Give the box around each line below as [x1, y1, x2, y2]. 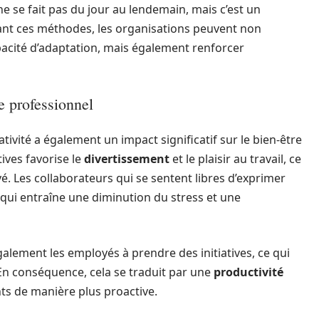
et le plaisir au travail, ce [169, 151, 301, 167]
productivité [214, 264, 283, 280]
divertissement [84, 151, 169, 167]
